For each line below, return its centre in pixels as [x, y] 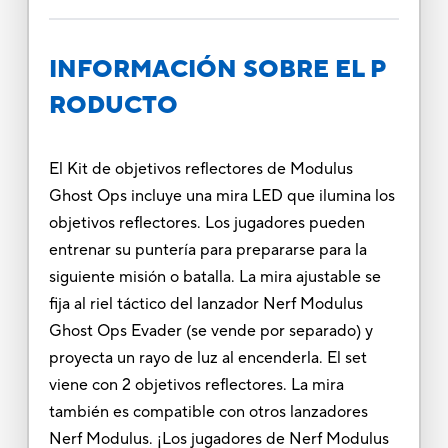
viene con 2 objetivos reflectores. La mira [196, 384]
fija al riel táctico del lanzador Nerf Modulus [205, 303]
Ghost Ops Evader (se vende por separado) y [210, 330]
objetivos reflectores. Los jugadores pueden [206, 222]
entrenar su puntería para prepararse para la [207, 249]
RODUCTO [113, 105]
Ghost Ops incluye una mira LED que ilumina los [221, 195]
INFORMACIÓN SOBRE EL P [217, 69]
